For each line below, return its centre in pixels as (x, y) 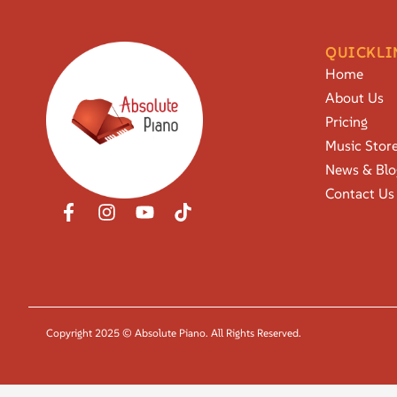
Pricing (346, 121)
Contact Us (360, 193)
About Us (354, 97)
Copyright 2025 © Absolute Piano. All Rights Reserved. (174, 332)
